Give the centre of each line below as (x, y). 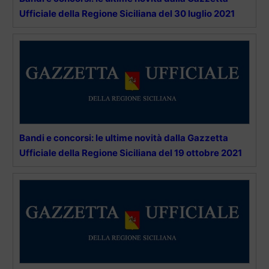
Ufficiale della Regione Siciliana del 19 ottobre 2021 (131, 153)
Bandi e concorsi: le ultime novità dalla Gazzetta (124, 138)
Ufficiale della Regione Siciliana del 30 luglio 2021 (127, 14)
